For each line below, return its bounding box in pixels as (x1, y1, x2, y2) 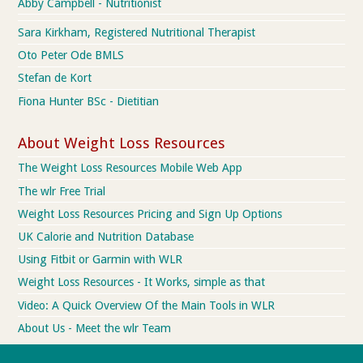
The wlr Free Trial (18, 184, 106, 198)
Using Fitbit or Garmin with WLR (18, 253, 183, 267)
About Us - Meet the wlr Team (18, 321, 172, 335)
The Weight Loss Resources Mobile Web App (18, 161, 243, 175)
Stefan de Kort (18, 71, 92, 85)
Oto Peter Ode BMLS (18, 49, 125, 62)
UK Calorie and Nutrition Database (18, 230, 194, 244)
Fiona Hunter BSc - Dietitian (18, 94, 160, 108)
